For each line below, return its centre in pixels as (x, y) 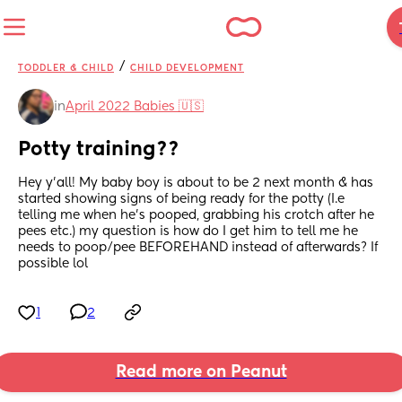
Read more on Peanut (201, 373)
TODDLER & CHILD (66, 68)
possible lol (53, 264)
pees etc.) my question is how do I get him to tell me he (188, 232)
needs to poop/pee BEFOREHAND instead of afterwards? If (198, 248)
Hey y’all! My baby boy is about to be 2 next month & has (196, 184)
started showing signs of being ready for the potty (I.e (181, 200)
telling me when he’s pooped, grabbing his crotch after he (196, 216)
